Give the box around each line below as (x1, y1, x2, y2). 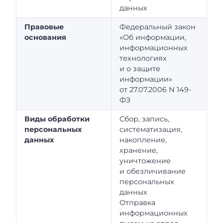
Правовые (24, 22, 64, 32)
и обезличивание (119, 167, 186, 176)
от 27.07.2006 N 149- (119, 85, 192, 95)
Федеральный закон (119, 22, 196, 32)
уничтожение (119, 156, 171, 166)
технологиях (119, 54, 167, 63)
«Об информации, (119, 33, 186, 42)
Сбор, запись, (119, 114, 169, 124)
